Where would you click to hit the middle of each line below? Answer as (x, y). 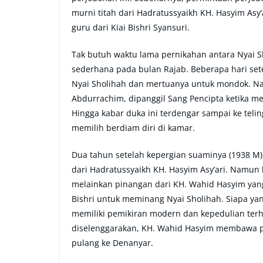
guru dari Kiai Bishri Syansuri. (131, 28)
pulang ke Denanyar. (112, 243)
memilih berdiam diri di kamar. (133, 128)
